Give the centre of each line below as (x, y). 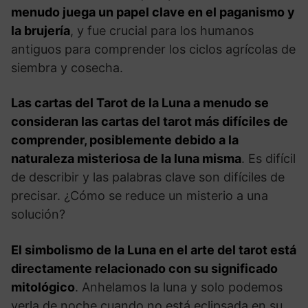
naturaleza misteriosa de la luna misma (126, 158)
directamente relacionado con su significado (144, 268)
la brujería (41, 30)
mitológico (43, 287)
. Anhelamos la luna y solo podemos (179, 287)
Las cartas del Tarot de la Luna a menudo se (140, 102)
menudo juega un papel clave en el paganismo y (153, 12)
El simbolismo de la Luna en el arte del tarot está (154, 250)
